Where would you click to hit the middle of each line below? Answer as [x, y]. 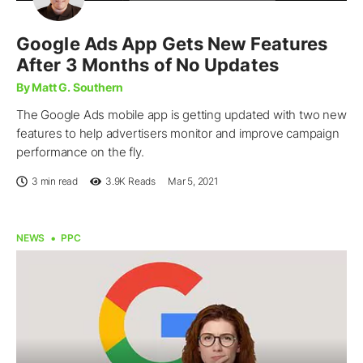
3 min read [55, 181]
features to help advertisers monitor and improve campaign [178, 134]
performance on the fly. [80, 152]
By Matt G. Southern [70, 88]
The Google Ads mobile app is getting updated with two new [181, 115]
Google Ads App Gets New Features [172, 44]
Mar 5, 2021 [193, 181]
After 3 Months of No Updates [147, 65]
